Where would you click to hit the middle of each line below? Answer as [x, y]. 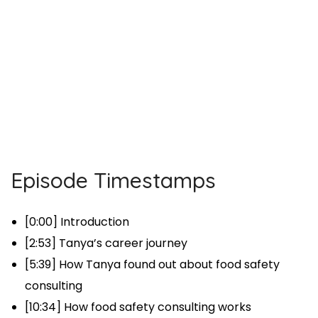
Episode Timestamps [113, 180]
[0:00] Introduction [77, 221]
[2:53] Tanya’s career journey [106, 243]
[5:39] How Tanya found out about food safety [152, 264]
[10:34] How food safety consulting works [139, 307]
